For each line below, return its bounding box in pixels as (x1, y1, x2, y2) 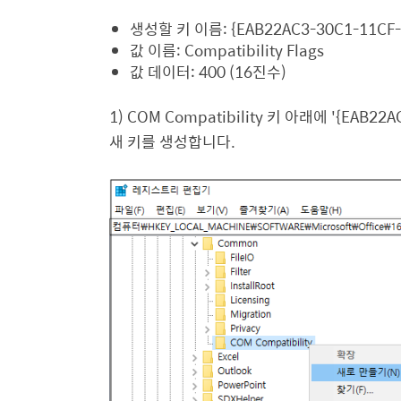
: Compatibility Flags (176, 38, 324, 62)
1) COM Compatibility (109, 105, 267, 128)
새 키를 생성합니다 (109, 130, 231, 153)
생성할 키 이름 (130, 17, 223, 40)
